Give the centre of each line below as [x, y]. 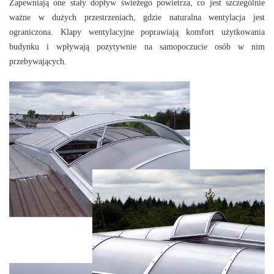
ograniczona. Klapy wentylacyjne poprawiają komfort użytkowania [137, 32]
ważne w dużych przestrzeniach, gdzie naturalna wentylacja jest [137, 18]
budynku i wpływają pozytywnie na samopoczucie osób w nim [137, 47]
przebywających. [38, 62]
